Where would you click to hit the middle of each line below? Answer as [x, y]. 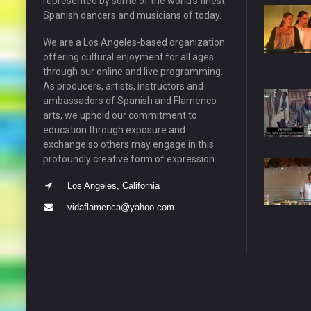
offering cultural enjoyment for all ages [128, 57]
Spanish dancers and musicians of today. [132, 15]
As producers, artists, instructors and [123, 86]
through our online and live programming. [133, 71]
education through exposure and [114, 129]
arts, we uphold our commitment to [120, 115]
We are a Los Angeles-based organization [134, 42]
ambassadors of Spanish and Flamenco [130, 100]
